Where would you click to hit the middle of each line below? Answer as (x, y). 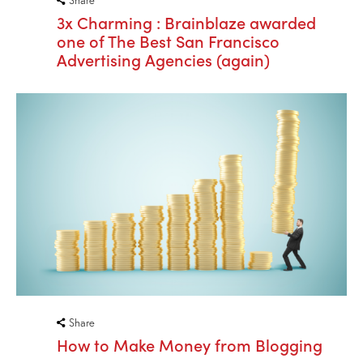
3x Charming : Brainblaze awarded (186, 21)
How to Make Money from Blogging (190, 345)
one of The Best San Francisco (168, 40)
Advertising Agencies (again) (163, 59)
